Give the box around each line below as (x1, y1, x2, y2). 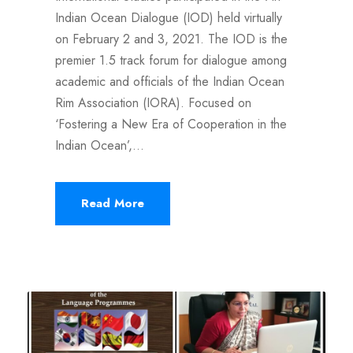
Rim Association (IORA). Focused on (55, 94, 251, 113)
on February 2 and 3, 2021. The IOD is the (55, 30, 288, 49)
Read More (81, 195, 144, 213)
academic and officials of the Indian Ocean (55, 72, 284, 91)
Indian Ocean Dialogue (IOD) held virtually (55, 9, 282, 28)
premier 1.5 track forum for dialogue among (55, 51, 287, 70)
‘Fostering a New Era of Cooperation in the (55, 115, 287, 134)
